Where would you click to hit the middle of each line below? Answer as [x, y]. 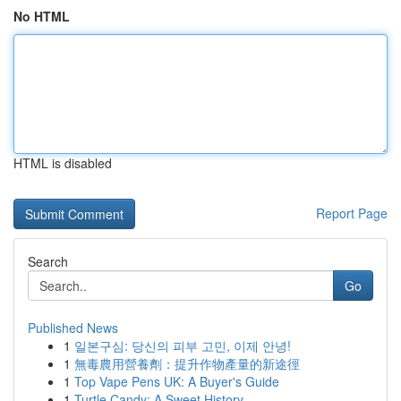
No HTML [42, 16]
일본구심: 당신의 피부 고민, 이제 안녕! [183, 346]
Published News [73, 328]
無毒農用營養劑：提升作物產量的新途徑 [187, 363]
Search [48, 261]
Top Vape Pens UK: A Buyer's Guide [177, 381]
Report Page [352, 213]
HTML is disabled [63, 163]
